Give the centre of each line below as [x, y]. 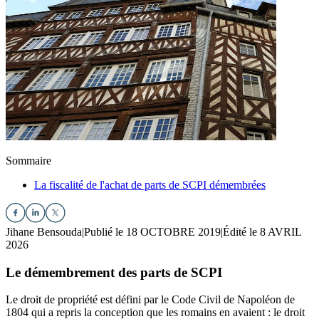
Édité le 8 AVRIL [262, 232]
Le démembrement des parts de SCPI [114, 272]
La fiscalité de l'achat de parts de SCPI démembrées [150, 185]
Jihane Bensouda [44, 232]
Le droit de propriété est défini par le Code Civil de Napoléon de [150, 300]
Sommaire [28, 161]
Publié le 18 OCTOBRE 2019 [152, 232]
